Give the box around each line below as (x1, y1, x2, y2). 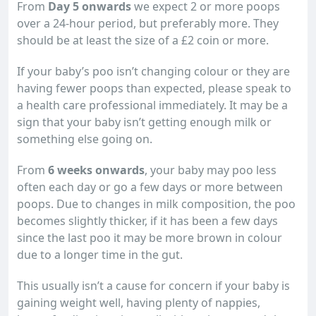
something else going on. (17, 131, 152, 147)
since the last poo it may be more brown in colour (17, 230, 282, 245)
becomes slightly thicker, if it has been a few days (17, 213, 278, 229)
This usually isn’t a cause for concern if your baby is (17, 278, 290, 293)
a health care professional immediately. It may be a (17, 97, 288, 113)
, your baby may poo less (145, 162, 276, 178)
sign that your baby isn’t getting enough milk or (17, 114, 272, 130)
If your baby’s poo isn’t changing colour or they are (17, 63, 290, 79)
